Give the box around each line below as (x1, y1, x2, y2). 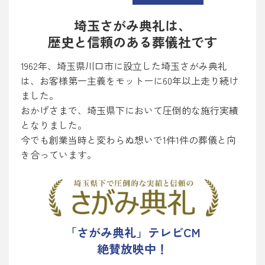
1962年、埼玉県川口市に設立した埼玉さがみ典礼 (21, 58, 227, 73)
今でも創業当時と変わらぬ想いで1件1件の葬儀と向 (21, 132, 236, 147)
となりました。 (21, 117, 87, 132)
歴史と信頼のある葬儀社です (48, 31, 217, 51)
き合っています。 (21, 147, 96, 161)
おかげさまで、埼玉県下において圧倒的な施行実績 (21, 102, 238, 117)
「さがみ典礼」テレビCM (64, 223, 201, 241)
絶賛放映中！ (97, 240, 168, 257)
